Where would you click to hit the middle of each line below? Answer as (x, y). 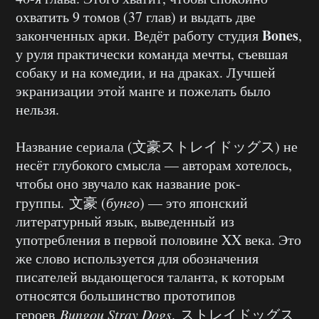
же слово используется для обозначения (137, 258)
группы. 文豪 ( (61, 203)
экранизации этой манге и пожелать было (143, 91)
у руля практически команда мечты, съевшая (152, 54)
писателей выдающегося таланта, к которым (150, 277)
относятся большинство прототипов (125, 296)
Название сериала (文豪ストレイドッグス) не (157, 147)
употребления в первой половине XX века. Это (158, 240)
